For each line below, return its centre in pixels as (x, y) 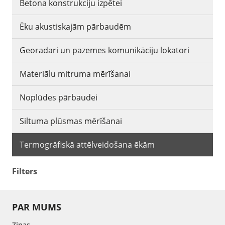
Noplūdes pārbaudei (59, 97)
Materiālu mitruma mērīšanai (75, 74)
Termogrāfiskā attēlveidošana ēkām (87, 144)
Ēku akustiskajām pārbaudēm (75, 26)
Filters (25, 171)
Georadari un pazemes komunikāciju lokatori (104, 50)
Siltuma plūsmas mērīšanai (71, 121)
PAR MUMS (37, 207)
